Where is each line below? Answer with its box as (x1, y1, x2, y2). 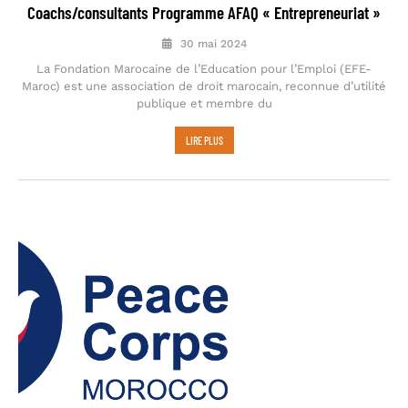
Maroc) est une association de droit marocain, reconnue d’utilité (22, 78, 386, 93)
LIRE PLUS (185, 133, 223, 147)
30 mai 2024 (176, 36, 247, 50)
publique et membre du (136, 96, 272, 110)
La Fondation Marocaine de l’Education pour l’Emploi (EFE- (36, 61, 372, 76)
